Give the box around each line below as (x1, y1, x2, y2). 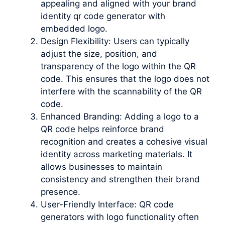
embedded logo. (41, 23, 107, 34)
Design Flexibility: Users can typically (41, 36, 189, 46)
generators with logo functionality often (41, 211, 199, 222)
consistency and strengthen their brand (41, 174, 200, 184)
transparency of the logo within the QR (41, 61, 196, 71)
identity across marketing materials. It (41, 149, 192, 159)
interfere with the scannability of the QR (41, 86, 202, 96)
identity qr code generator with (41, 11, 165, 21)
